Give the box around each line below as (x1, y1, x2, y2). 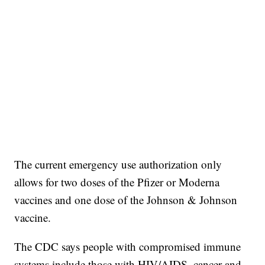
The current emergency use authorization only (14, 157, 222, 172)
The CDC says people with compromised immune (14, 239, 241, 254)
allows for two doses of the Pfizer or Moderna (14, 174, 220, 190)
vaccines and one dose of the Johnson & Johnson (14, 192, 238, 208)
